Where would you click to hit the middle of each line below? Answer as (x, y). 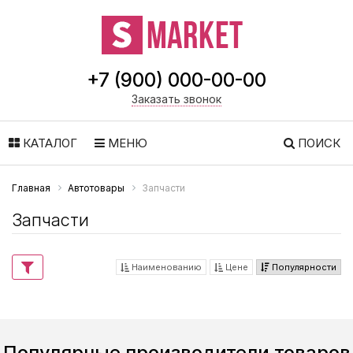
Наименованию (165, 268)
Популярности (303, 268)
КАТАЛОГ (48, 143)
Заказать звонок (176, 99)
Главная (31, 188)
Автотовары (96, 188)
